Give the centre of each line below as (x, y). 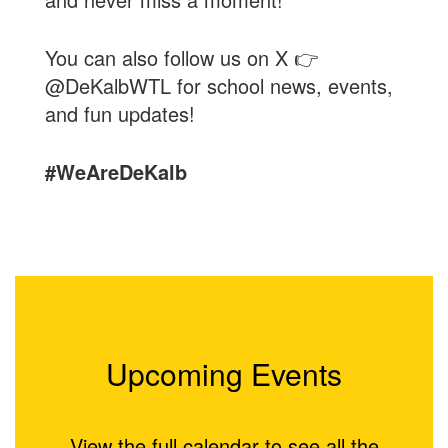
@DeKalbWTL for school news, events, (219, 86)
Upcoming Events (224, 374)
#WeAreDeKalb (116, 172)
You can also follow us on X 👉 (181, 58)
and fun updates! (120, 114)
